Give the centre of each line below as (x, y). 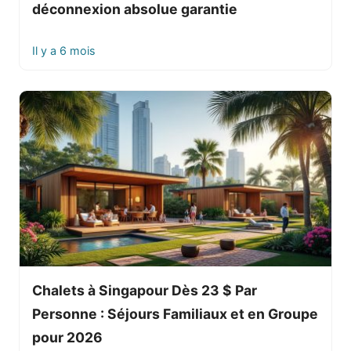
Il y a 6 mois (64, 50)
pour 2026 (67, 337)
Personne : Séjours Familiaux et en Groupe (175, 313)
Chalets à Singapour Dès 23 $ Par (145, 290)
